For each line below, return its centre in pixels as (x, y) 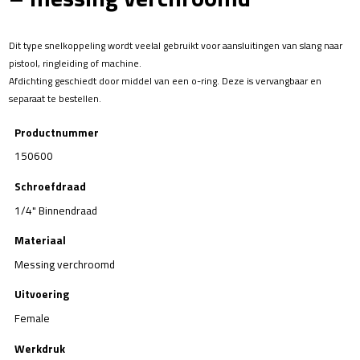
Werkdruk (40, 348)
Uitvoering (42, 295)
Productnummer (57, 132)
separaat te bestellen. (55, 99)
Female (32, 318)
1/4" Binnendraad (56, 210)
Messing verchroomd (65, 264)
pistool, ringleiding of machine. (76, 63)
